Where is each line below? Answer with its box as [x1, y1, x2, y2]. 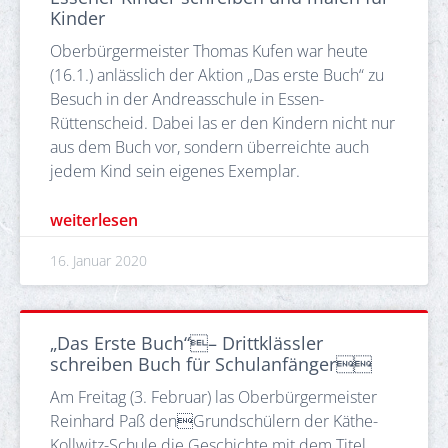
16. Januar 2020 [50, 250, 147, 270]
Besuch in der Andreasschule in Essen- [50, 87, 324, 110]
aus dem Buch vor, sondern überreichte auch [50, 135, 369, 158]
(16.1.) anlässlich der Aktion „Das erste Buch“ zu [50, 63, 384, 86]
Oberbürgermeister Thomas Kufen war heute [50, 39, 368, 62]
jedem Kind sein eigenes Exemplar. [50, 159, 300, 182]
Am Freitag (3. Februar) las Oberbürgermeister [50, 385, 377, 408]
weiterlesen [50, 208, 138, 231]
